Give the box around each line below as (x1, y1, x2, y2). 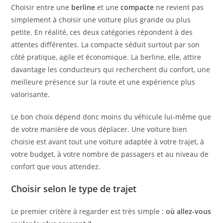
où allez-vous (166, 207, 212, 217)
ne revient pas (154, 2, 204, 12)
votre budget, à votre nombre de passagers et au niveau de (11, 149, 209, 159)
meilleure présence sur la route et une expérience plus (11, 77, 196, 87)
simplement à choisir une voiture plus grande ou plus (11, 15, 191, 25)
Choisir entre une (11, 2, 72, 12)
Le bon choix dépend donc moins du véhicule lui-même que (11, 112, 212, 122)
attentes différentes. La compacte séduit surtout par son (11, 40, 200, 50)
